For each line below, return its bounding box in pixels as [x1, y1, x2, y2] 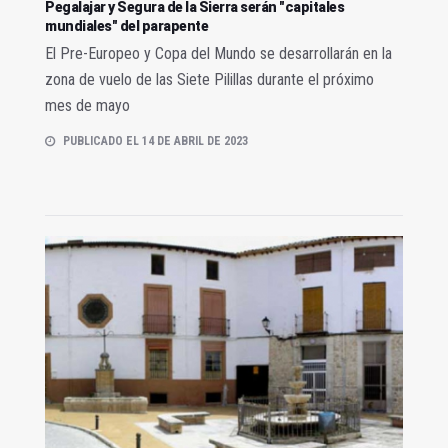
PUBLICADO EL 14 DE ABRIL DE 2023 [63, 133, 248, 148]
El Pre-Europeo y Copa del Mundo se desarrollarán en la [45, 43, 392, 63]
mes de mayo [45, 95, 130, 115]
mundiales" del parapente [45, 17, 208, 34]
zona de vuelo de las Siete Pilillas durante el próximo [45, 69, 374, 89]
